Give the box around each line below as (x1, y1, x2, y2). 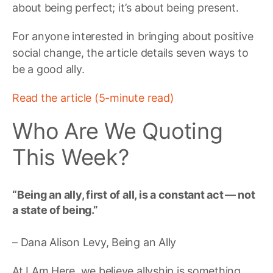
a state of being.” (12, 203, 98, 216)
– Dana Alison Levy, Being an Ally (12, 235, 177, 249)
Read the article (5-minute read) (12, 91, 174, 104)
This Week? (12, 143, 129, 171)
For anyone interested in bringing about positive (12, 29, 253, 43)
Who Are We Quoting (12, 117, 223, 144)
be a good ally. (12, 62, 85, 76)
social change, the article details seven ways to (12, 46, 249, 59)
